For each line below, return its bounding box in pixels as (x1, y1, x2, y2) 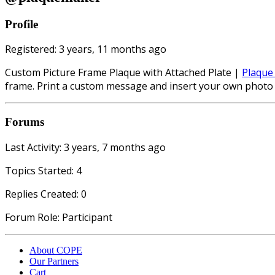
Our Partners (29, 255, 79, 266)
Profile (5, 17, 38, 31)
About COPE (29, 244, 82, 255)
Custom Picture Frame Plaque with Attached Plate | (5, 66, 242, 80)
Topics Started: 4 (5, 163, 82, 177)
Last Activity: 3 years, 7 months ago (5, 140, 166, 154)
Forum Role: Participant (5, 210, 112, 224)
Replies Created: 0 (5, 187, 87, 201)
